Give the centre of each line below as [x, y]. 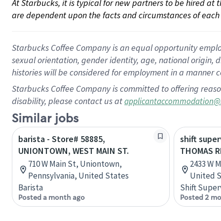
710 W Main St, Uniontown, [75, 164]
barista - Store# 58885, [62, 139]
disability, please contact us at [68, 101]
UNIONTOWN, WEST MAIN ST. [74, 151]
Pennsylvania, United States [78, 176]
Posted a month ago [52, 197]
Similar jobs [45, 119]
